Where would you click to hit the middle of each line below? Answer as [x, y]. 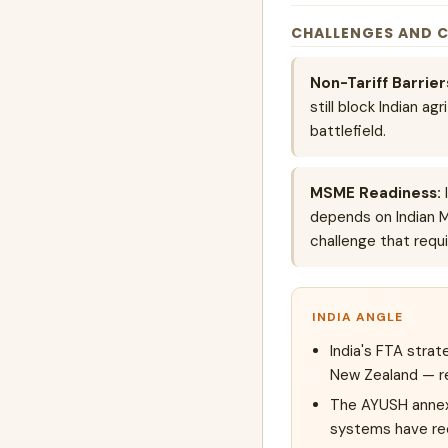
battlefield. [348, 131]
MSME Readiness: [375, 193]
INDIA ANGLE [357, 317]
